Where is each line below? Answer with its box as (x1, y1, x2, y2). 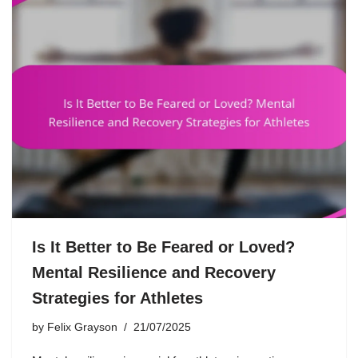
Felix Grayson (47, 321, 117, 334)
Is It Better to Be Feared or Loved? (32, 238, 295, 257)
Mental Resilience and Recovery (32, 264, 276, 282)
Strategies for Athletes (32, 289, 203, 308)
